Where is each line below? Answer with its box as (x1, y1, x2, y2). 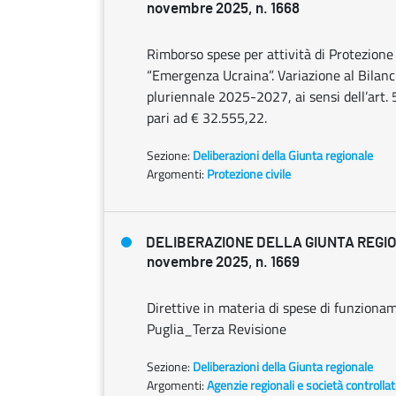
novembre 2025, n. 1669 (147, 255, 300, 270)
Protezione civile (207, 164, 291, 183)
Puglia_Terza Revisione (147, 318, 286, 339)
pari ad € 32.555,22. (147, 107, 267, 128)
